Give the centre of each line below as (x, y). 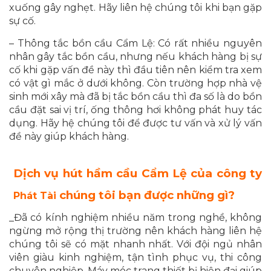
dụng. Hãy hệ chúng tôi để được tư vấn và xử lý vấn (135, 123)
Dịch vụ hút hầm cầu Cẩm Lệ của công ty (138, 174)
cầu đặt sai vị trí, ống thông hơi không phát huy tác (135, 110)
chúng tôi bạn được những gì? (147, 195)
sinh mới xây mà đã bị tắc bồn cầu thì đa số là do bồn (135, 97)
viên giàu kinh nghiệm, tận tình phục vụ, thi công (135, 258)
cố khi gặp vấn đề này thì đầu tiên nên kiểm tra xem (135, 70)
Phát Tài (36, 196)
